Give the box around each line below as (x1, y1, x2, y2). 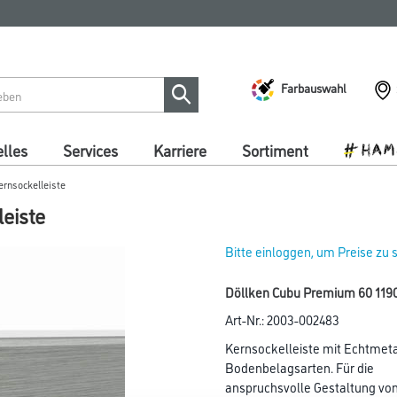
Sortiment (242, 139, 308, 160)
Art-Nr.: (225, 310, 267, 329)
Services (63, 139, 118, 160)
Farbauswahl (281, 78, 346, 96)
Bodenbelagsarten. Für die (225, 358, 374, 377)
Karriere (153, 139, 206, 160)
